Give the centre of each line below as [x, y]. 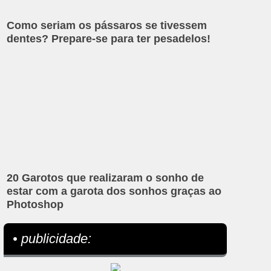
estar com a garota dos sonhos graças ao [114, 191]
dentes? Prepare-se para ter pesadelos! [109, 39]
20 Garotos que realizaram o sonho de [106, 178]
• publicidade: [52, 238]
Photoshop [35, 204]
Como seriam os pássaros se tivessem [107, 26]
